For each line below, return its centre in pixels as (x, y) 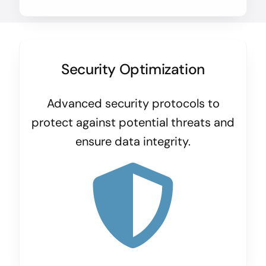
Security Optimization (133, 70)
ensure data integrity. (133, 142)
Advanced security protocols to (133, 104)
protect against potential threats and (133, 123)
